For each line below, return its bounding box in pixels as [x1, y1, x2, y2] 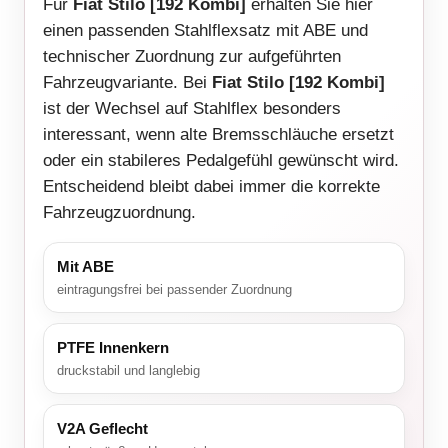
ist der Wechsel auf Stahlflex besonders [43, 99, 341, 119]
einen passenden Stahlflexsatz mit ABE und [43, 21, 368, 41]
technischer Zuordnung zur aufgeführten [43, 47, 341, 67]
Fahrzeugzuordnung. [43, 203, 196, 223]
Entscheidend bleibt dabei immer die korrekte [43, 177, 380, 197]
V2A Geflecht [57, 420, 148, 438]
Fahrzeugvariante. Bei [43, 73, 212, 93]
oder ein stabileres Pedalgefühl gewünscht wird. [43, 151, 399, 171]
